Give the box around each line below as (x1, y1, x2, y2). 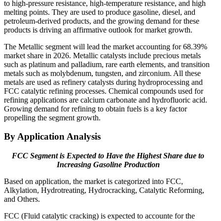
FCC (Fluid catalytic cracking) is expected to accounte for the (4, 211, 195, 220)
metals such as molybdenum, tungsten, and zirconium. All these (4, 69, 201, 77)
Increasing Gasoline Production (56, 160, 160, 169)
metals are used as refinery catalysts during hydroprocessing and (4, 77, 203, 86)
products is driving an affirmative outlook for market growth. (4, 25, 192, 34)
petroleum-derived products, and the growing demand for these (4, 16, 199, 25)
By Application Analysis (4, 131, 101, 142)
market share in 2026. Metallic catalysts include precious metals (4, 51, 201, 60)
